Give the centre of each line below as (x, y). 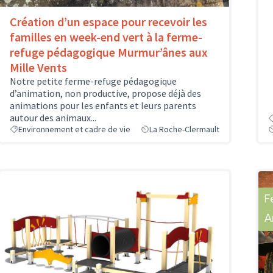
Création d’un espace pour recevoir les (108, 22)
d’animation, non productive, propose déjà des (105, 94)
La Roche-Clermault (184, 129)
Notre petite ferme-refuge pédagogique (93, 81)
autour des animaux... (53, 118)
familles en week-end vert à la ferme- (106, 37)
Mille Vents (38, 68)
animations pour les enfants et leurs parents (103, 106)
